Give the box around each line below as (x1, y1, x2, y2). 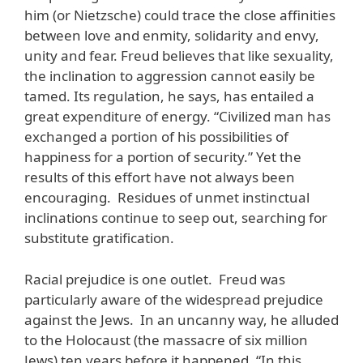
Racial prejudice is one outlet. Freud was (24, 269, 285, 288)
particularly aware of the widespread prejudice (24, 289, 323, 309)
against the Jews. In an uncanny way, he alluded (24, 310, 339, 329)
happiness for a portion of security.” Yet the (24, 147, 301, 167)
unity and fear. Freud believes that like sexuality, (24, 46, 334, 66)
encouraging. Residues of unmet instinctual (24, 188, 310, 207)
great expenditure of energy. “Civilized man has (24, 107, 331, 126)
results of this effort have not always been (24, 168, 295, 187)
